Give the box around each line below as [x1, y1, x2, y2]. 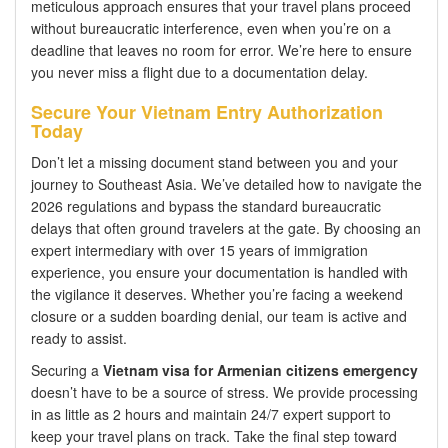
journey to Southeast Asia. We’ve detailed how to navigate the [31, 173, 422, 194]
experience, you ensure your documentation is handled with [31, 261, 408, 282]
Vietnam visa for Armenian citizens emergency [103, 359, 418, 380]
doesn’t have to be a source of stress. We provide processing [31, 381, 418, 402]
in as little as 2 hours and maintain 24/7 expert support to [31, 403, 391, 424]
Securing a [31, 359, 103, 380]
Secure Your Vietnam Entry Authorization [31, 98, 383, 125]
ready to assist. [31, 327, 127, 348]
